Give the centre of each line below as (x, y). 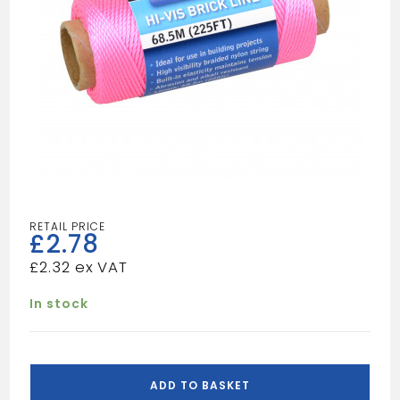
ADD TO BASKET (200, 385)
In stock (59, 304)
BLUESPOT (62, 359)
